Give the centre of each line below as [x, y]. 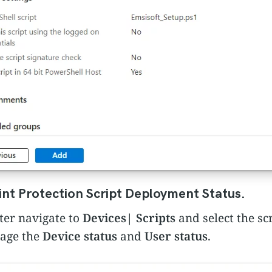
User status [176, 236]
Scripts [156, 218]
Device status [80, 236]
